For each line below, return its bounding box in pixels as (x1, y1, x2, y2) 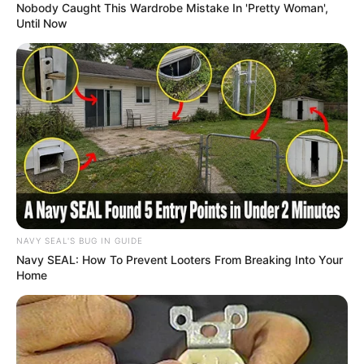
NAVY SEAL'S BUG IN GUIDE (16, 236, 143, 246)
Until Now (16, 15, 67, 30)
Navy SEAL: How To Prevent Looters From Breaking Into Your (16, 253, 343, 267)
